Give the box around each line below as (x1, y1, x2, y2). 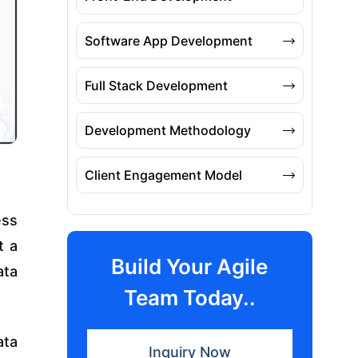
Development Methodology (84, 122, 251, 139)
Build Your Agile (111, 254, 268, 280)
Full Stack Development (84, 78, 228, 94)
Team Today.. (123, 285, 256, 311)
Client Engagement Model (84, 167, 242, 184)
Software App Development (84, 33, 253, 50)
